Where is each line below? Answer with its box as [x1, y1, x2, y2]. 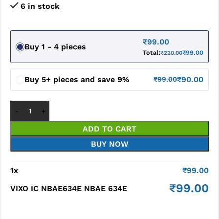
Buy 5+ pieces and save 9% [24, 75, 130, 84]
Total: [143, 49, 160, 56]
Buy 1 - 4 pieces [24, 42, 86, 51]
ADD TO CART [83, 124, 136, 133]
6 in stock [20, 1, 60, 11]
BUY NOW [90, 139, 129, 149]
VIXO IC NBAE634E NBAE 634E [10, 183, 127, 193]
